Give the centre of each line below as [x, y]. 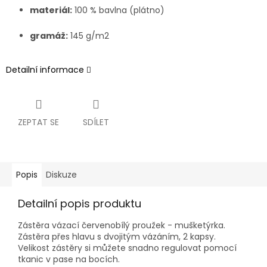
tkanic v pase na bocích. [69, 259]
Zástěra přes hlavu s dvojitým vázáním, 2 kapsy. [117, 236]
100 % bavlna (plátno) [118, 10]
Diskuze [61, 174]
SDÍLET [96, 122]
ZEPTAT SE [38, 122]
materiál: [51, 10]
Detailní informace [45, 69]
